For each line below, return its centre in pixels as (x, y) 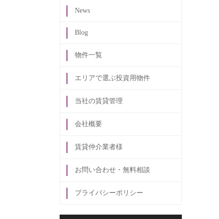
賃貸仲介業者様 (99, 147)
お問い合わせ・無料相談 (112, 170)
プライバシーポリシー (109, 193)
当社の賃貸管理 (99, 101)
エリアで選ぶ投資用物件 (112, 78)
